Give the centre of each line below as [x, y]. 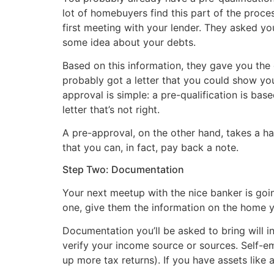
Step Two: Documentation [123, 169]
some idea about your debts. [129, 42]
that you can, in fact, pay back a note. [150, 148]
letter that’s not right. [111, 109]
